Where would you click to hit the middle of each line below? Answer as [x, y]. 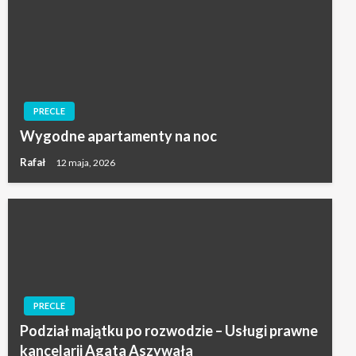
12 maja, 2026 [85, 163]
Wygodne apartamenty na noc [118, 136]
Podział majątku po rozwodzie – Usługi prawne [169, 331]
